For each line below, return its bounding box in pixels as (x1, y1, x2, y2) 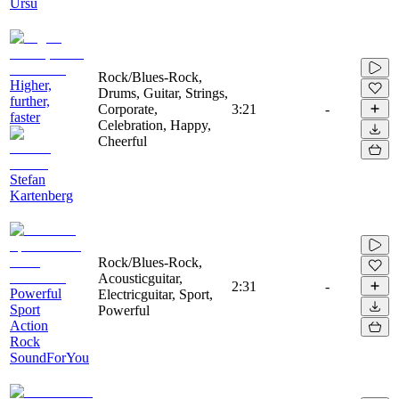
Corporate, (98, 101, 158, 117)
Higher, (10, 77, 52, 93)
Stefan (10, 171, 45, 187)
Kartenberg (10, 187, 73, 203)
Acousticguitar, (98, 270, 183, 286)
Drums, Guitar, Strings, (98, 85, 228, 101)
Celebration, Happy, (98, 117, 211, 133)
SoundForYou (10, 349, 89, 365)
